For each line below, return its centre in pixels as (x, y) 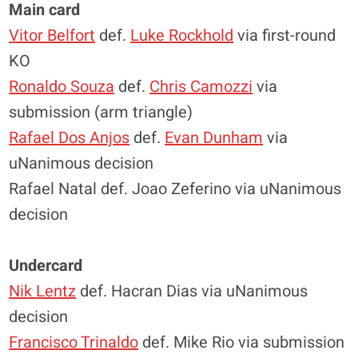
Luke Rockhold (182, 36)
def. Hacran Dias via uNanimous (192, 291)
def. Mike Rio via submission (242, 342)
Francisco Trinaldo (74, 342)
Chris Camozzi (201, 87)
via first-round (285, 36)
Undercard (46, 266)
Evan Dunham (214, 138)
